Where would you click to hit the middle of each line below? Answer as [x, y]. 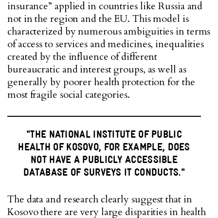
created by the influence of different [82, 57]
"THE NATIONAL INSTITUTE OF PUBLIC [104, 134]
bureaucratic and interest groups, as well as [97, 69]
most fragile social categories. [69, 95]
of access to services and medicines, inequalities [106, 44]
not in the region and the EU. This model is [98, 19]
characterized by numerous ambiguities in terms [109, 31]
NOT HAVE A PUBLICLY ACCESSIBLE [104, 159]
